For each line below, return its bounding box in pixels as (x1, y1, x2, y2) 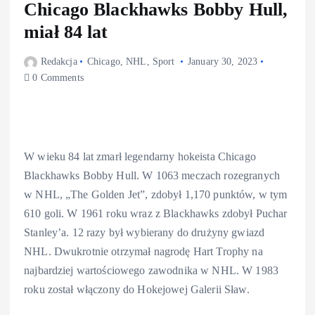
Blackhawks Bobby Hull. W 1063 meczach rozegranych (24, 169, 280, 182)
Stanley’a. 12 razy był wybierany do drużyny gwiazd (24, 226, 265, 239)
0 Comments (30, 72, 84, 84)
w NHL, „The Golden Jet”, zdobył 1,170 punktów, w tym (24, 188, 288, 201)
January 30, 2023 (187, 56, 258, 67)
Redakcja (40, 56, 77, 67)
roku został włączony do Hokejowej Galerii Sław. (24, 283, 252, 296)
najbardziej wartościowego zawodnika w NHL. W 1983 (24, 264, 278, 277)
